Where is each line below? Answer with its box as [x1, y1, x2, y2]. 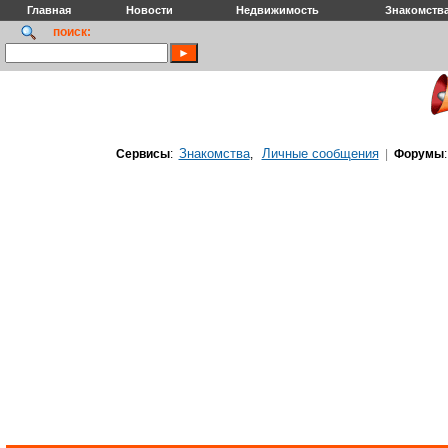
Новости [126, 4, 173, 16]
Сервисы [115, 147, 170, 161]
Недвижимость [235, 4, 319, 16]
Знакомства [178, 146, 250, 161]
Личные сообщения [261, 146, 379, 161]
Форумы [393, 147, 444, 161]
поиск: [53, 25, 91, 39]
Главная [27, 4, 71, 16]
